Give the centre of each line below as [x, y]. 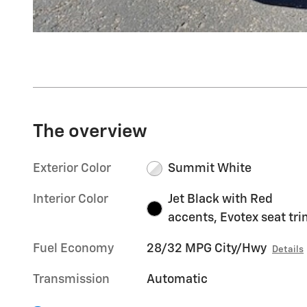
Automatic [177, 279]
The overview [90, 132]
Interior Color [71, 199]
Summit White [209, 168]
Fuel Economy [73, 248]
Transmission [71, 279]
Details [288, 249]
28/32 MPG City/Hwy [207, 248]
